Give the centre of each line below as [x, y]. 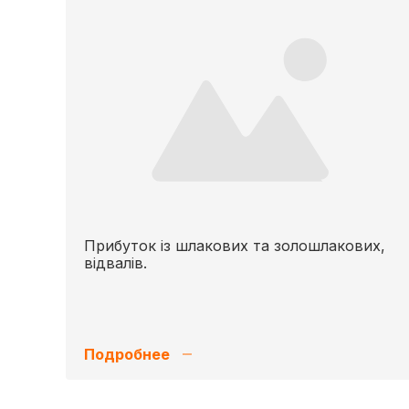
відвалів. [115, 263]
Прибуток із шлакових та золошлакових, [235, 246]
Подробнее [127, 354]
